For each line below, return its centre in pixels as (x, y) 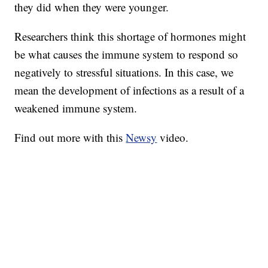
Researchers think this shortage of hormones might (130, 36)
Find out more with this (70, 138)
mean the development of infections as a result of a (130, 90)
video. (173, 138)
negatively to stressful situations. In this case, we (124, 72)
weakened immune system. (76, 108)
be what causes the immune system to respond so (127, 54)
